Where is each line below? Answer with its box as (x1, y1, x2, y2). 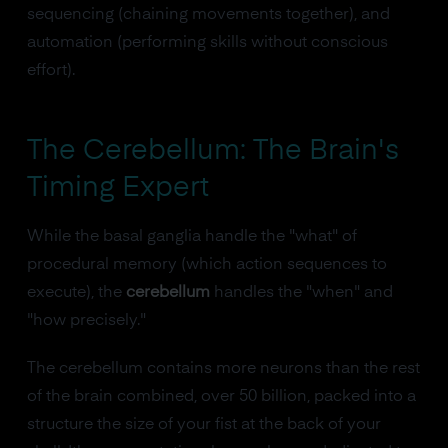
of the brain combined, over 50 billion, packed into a (26, 389, 416, 405)
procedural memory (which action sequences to (26, 257, 387, 273)
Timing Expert (26, 174, 209, 202)
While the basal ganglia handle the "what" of (26, 229, 357, 245)
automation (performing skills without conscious (26, 35, 388, 51)
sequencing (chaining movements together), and (26, 7, 390, 23)
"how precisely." (26, 313, 146, 329)
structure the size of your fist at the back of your (26, 417, 381, 433)
